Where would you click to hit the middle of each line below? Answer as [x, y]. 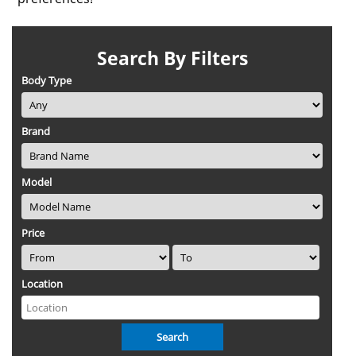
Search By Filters [172, 58]
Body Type [46, 80]
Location [42, 283]
